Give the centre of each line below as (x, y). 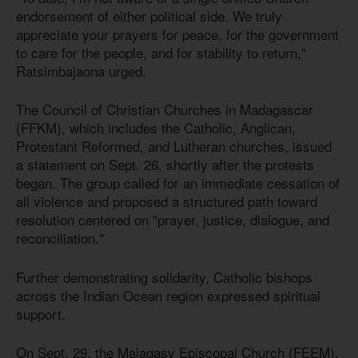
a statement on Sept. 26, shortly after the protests (165, 165)
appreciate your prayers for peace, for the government (177, 34)
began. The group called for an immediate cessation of (178, 183)
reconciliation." (60, 238)
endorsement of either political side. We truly (149, 15)
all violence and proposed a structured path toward (167, 201)
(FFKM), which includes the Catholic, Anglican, (156, 128)
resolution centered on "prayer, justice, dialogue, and (173, 220)
